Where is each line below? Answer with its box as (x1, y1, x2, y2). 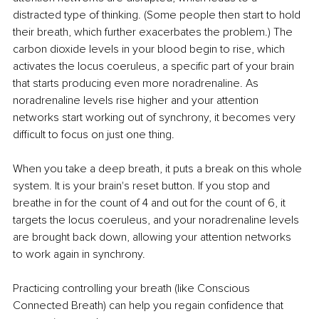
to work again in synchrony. (13, 246, 145, 261)
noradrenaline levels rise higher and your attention (13, 93, 261, 108)
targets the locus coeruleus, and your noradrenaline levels (13, 212, 302, 227)
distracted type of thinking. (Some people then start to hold (13, 7, 303, 22)
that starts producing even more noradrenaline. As (13, 75, 261, 90)
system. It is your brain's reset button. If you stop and (13, 178, 273, 193)
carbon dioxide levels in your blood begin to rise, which (13, 41, 288, 56)
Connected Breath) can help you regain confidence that (13, 298, 286, 313)
